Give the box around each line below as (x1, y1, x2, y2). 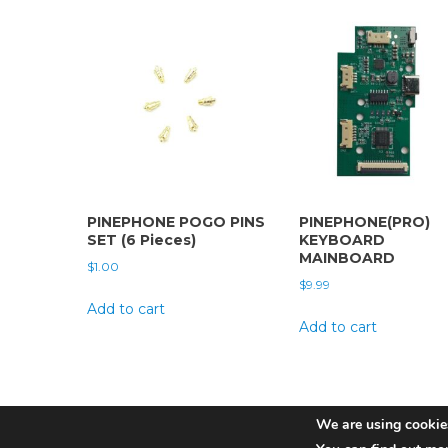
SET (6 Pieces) (87, 231, 196, 250)
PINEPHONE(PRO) (298, 213, 430, 232)
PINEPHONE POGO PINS (87, 213, 265, 232)
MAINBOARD (298, 249, 395, 268)
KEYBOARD (298, 231, 385, 250)
